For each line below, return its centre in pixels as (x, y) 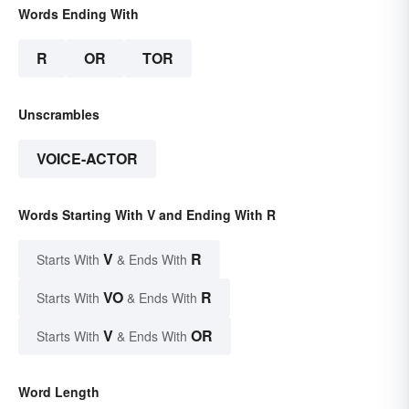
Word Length (59, 392)
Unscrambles (59, 115)
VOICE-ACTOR (87, 159)
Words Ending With (79, 14)
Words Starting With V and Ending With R (147, 215)
